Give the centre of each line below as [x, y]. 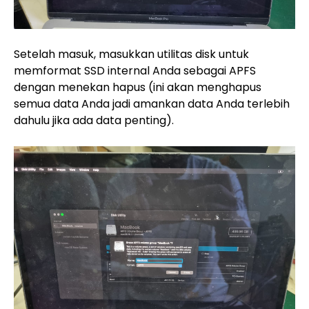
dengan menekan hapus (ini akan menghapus [138, 87]
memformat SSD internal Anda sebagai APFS [135, 70]
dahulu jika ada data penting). [94, 120]
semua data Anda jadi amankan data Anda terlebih [152, 103]
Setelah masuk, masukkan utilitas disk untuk [131, 54]
